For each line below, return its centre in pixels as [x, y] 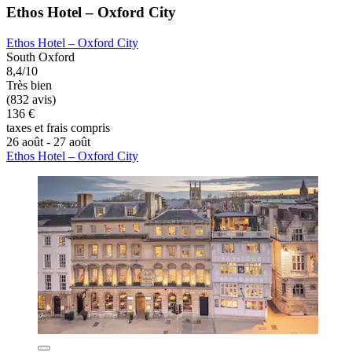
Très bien [29, 86]
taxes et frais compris [58, 128]
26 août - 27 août [48, 142]
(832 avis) [31, 100]
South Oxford [40, 57]
